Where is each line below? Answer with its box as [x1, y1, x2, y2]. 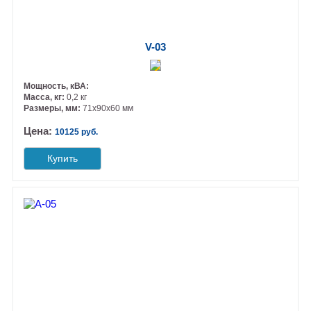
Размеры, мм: [24, 103, 83, 113]
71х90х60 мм [83, 103, 134, 113]
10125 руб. [55, 126, 99, 137]
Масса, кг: [24, 92, 67, 102]
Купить [47, 152, 78, 164]
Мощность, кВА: [24, 81, 90, 91]
